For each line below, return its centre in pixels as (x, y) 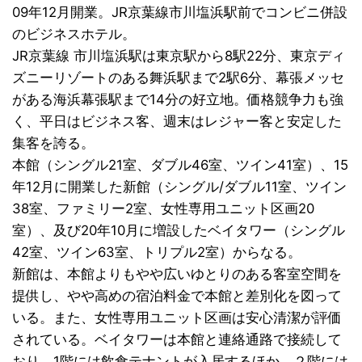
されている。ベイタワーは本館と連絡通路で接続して (177, 340)
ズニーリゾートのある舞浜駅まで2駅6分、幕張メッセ (178, 78)
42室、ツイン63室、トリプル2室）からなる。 (157, 253)
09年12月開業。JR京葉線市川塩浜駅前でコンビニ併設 (180, 13)
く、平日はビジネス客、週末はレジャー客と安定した (177, 122)
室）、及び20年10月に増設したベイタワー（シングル (179, 231)
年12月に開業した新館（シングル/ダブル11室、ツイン (179, 187)
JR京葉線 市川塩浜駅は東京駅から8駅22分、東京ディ (179, 56)
